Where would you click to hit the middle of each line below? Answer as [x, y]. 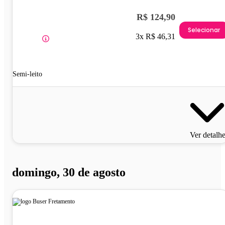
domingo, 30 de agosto [69, 172]
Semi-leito [27, 74]
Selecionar [204, 30]
